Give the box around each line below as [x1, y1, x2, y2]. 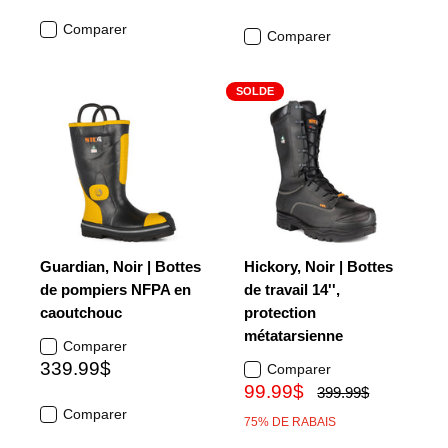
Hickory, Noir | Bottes [244, 258, 393, 275]
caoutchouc [40, 304, 122, 321]
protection [244, 304, 316, 321]
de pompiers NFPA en [40, 281, 191, 298]
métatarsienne [244, 327, 343, 344]
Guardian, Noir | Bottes [40, 258, 201, 275]
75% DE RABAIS [244, 415, 336, 429]
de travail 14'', [244, 281, 340, 298]
